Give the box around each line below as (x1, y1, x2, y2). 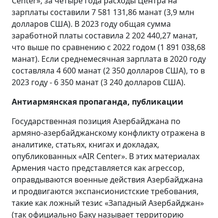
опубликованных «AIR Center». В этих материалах (12, 150, 200, 162)
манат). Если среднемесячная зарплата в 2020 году (12, 53, 206, 64)
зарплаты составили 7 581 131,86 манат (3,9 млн (12, 6, 194, 18)
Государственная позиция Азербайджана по (12, 115, 181, 127)
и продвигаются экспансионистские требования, (12, 185, 199, 197)
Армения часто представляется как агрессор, (12, 162, 184, 173)
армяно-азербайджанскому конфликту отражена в (12, 127, 205, 138)
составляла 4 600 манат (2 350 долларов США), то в (12, 65, 205, 76)
